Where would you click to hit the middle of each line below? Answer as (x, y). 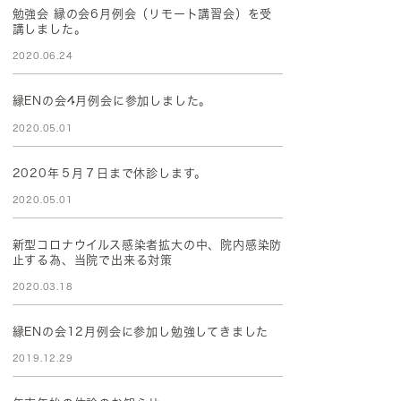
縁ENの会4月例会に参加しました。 (112, 101)
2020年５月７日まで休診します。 (110, 174)
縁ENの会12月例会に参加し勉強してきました (141, 332)
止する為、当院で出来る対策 (93, 260)
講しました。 (49, 30)
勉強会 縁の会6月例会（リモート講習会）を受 (142, 14)
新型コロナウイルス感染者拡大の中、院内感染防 (147, 245)
